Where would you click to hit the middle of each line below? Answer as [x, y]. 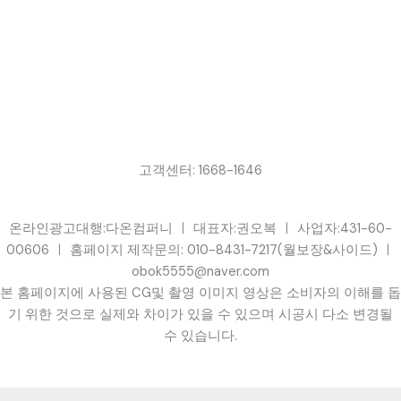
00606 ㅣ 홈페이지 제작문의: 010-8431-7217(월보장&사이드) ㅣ [200, 251]
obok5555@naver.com [200, 272]
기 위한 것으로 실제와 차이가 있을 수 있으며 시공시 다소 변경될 [200, 315]
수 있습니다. [200, 337]
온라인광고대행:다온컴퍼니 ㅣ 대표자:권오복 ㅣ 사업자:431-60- [200, 229]
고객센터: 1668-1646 [200, 171]
